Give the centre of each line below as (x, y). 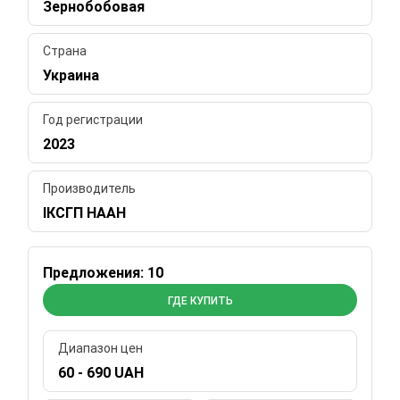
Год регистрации (93, 119)
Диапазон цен (101, 348)
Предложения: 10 (104, 272)
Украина (71, 75)
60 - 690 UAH (101, 372)
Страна (65, 50)
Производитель (90, 188)
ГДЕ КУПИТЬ (200, 300)
